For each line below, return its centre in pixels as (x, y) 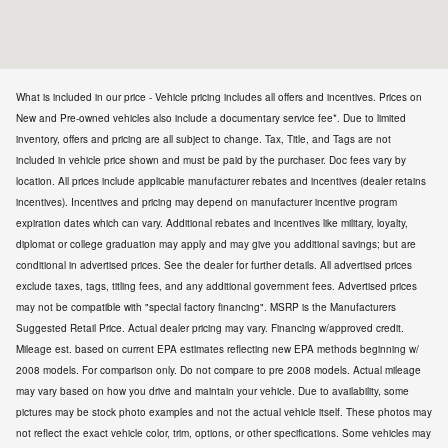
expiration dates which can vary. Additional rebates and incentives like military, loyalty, (212, 222)
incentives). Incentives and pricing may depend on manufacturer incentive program (206, 201)
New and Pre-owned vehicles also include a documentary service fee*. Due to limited (211, 117)
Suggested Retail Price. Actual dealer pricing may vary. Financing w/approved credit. (210, 327)
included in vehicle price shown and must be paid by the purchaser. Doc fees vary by (211, 159)
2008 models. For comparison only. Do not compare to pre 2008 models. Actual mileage (218, 369)
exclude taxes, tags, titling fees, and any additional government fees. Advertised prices (216, 285)
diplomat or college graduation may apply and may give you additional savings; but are (216, 243)
